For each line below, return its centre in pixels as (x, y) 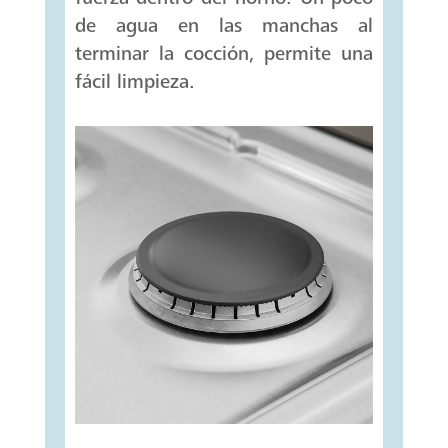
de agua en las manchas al (224, 25)
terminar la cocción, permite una (224, 53)
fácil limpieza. (134, 81)
